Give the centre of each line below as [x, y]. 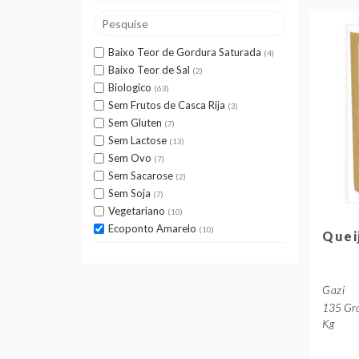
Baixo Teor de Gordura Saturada [185, 52]
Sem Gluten [135, 123]
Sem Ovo [130, 158]
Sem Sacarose [141, 175]
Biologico [130, 87]
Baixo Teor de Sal [149, 70]
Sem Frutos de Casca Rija [167, 105]
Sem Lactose [137, 140]
